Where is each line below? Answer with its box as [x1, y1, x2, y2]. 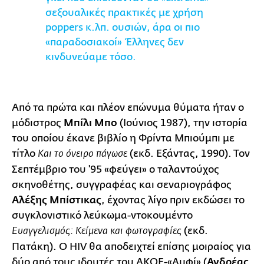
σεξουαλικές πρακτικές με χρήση [45, 6, 203, 18]
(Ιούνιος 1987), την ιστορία [117, 117, 247, 128]
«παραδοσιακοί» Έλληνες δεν [45, 36, 184, 48]
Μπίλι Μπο [64, 117, 117, 129]
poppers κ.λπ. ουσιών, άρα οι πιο [45, 21, 200, 33]
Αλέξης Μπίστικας [12, 194, 101, 206]
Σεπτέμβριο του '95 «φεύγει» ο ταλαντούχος [12, 163, 219, 175]
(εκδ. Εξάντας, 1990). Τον [127, 147, 250, 159]
